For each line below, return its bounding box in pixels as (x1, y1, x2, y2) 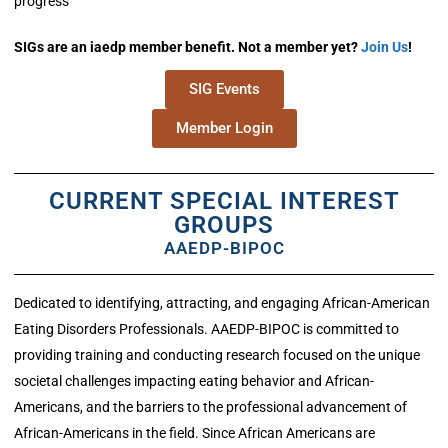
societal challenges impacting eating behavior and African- (14, 373, 374, 390)
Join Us (361, 39, 408, 55)
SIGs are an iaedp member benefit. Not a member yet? (14, 39, 361, 55)
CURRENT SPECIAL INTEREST (48, 187, 400, 215)
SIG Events (188, 80, 260, 98)
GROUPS (174, 211, 274, 239)
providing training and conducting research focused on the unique (14, 347, 420, 364)
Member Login (175, 119, 273, 137)
